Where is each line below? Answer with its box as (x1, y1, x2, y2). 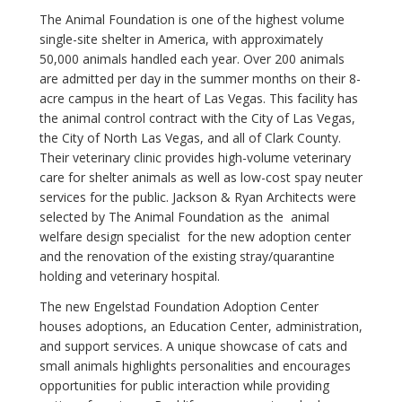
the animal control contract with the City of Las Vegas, (39, 109, 355, 127)
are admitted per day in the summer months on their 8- (39, 69, 361, 87)
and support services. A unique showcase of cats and (39, 336, 347, 354)
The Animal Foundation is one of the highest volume (39, 10, 345, 28)
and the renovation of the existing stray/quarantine (39, 247, 335, 265)
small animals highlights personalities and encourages (39, 356, 351, 374)
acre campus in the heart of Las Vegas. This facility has (39, 89, 358, 107)
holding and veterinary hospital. (39, 267, 220, 284)
